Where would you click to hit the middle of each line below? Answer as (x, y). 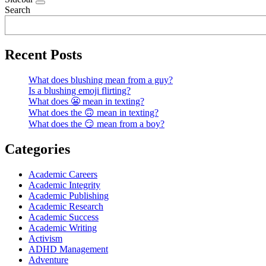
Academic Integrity (64, 185)
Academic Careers (63, 174)
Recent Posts (43, 55)
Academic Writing (63, 227)
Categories (37, 149)
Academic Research (66, 206)
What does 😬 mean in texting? (86, 101)
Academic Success (64, 217)
